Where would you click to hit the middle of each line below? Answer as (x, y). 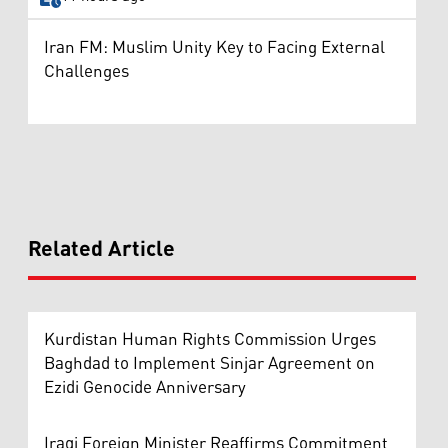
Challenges (86, 71)
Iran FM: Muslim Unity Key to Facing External (214, 47)
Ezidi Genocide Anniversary (145, 387)
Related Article (101, 249)
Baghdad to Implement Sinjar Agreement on (209, 363)
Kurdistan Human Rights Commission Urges (210, 339)
